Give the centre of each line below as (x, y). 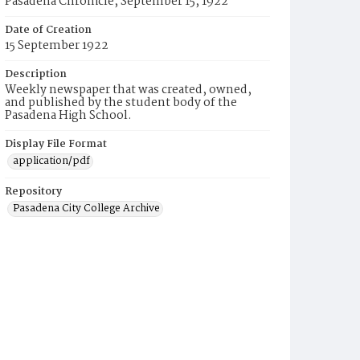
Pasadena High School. (68, 116)
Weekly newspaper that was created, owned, (128, 90)
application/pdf (51, 161)
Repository (33, 192)
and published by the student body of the (121, 103)
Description (36, 74)
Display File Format (56, 144)
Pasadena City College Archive (86, 209)
